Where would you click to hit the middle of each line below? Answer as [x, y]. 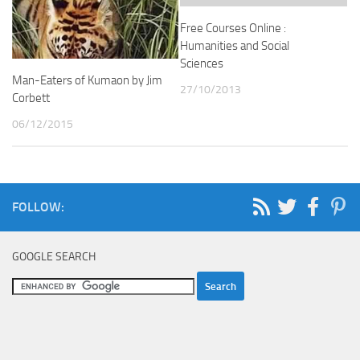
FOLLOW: [38, 207]
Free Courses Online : [233, 28]
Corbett [31, 98]
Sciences [202, 63]
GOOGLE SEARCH [54, 257]
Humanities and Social [235, 45]
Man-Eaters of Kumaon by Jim [87, 81]
